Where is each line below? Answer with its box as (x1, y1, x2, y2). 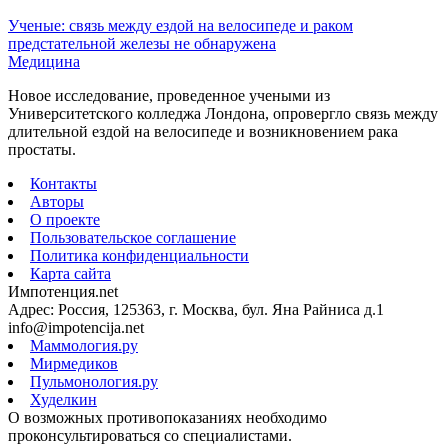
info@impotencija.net (8, 318, 144, 336)
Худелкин (30, 390, 97, 408)
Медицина (8, 52, 80, 70)
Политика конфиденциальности (30, 246, 249, 264)
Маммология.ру (30, 336, 138, 354)
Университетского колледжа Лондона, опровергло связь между (8, 104, 438, 122)
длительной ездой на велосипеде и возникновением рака (8, 122, 398, 140)
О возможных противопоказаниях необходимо (8, 408, 327, 426)
